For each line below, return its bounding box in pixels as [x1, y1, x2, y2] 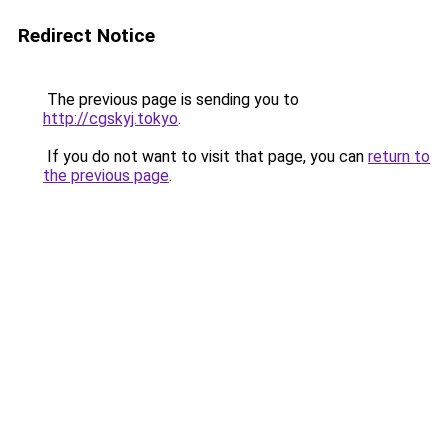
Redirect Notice [18, 24, 155, 47]
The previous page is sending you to [43, 90, 299, 109]
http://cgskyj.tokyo [43, 109, 178, 128]
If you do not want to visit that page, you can [43, 147, 368, 166]
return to [368, 147, 430, 166]
